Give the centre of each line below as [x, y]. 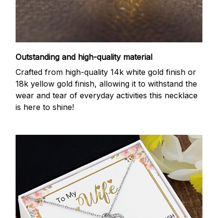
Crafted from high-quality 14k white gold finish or [106, 68]
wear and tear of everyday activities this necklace [107, 91]
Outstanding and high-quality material [84, 53]
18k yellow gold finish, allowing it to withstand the [106, 80]
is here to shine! [45, 103]
